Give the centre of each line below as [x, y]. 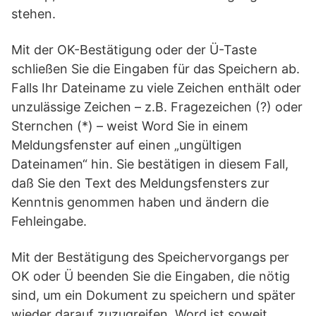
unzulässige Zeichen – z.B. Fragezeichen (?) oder [157, 107]
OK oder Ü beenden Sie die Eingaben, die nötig [151, 276]
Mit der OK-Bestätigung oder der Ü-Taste [134, 50]
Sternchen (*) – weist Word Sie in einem [130, 126]
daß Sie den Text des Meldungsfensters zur [140, 183]
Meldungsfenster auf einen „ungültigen [127, 145]
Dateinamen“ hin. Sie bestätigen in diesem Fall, [150, 164]
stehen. [34, 14]
